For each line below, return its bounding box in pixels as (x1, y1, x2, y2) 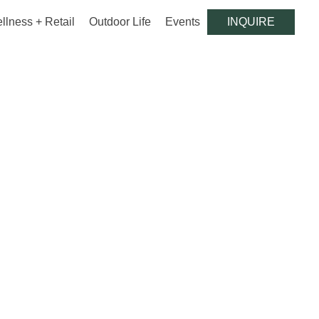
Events (165, 15, 201, 28)
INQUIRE (227, 15, 276, 28)
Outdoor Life (89, 15, 152, 28)
